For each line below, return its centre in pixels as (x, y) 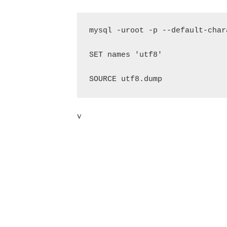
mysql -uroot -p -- (130, 31)
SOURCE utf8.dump (125, 79)
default (187, 31)
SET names (112, 55)
